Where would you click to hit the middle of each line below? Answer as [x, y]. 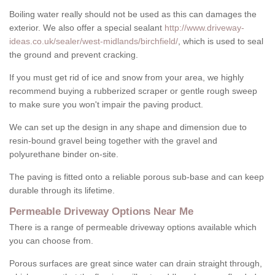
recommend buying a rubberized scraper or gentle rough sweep [133, 91]
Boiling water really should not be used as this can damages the [133, 14]
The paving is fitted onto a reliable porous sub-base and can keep [137, 177]
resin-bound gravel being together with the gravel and [113, 141]
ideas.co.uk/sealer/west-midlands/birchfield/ [94, 41]
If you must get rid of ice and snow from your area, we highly [126, 78]
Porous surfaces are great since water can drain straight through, [136, 264]
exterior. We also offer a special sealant [87, 28]
